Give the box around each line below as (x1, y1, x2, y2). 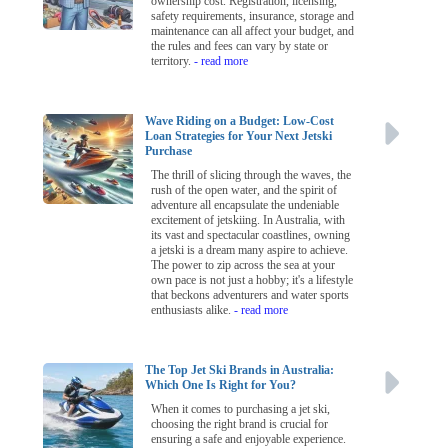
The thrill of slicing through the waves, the (151, 168, 352, 183)
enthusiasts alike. (151, 303, 235, 318)
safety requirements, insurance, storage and (151, 9, 355, 24)
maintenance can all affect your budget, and (151, 24, 355, 39)
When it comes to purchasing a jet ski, (151, 402, 331, 417)
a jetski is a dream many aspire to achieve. (151, 243, 349, 258)
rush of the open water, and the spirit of (151, 183, 338, 198)
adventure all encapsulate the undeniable (151, 198, 340, 213)
